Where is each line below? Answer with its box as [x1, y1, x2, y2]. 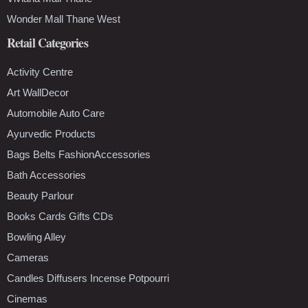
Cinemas [7, 292, 47, 305]
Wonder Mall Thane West [7, 12, 120, 25]
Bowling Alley [7, 230, 66, 243]
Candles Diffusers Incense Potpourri [7, 272, 169, 284]
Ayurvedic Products [7, 127, 96, 140]
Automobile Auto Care [7, 107, 104, 119]
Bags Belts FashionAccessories [7, 148, 151, 160]
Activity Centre [7, 65, 73, 78]
